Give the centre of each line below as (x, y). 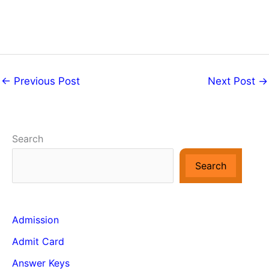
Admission (35, 219)
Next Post (233, 81)
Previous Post (45, 81)
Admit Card (38, 241)
